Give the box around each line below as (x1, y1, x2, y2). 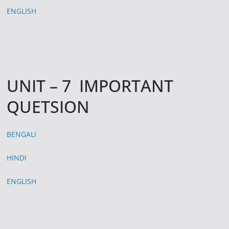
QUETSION (7, 95, 90, 118)
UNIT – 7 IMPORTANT (7, 74, 174, 97)
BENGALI (7, 129, 37, 139)
